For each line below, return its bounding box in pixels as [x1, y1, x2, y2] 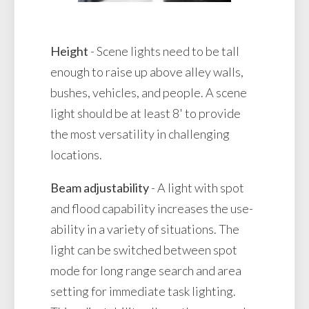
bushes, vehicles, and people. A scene [50, 84, 247, 100]
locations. [50, 146, 102, 162]
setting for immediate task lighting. [50, 283, 236, 299]
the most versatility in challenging [50, 126, 230, 141]
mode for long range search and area [50, 262, 241, 278]
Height [50, 43, 88, 59]
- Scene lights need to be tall [88, 43, 239, 59]
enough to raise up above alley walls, [50, 63, 243, 79]
